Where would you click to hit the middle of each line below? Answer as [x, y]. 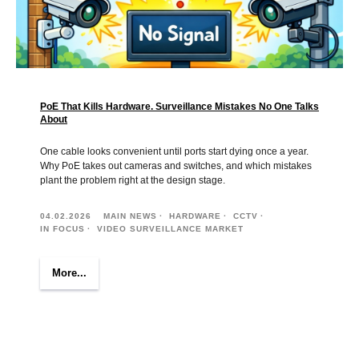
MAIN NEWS [130, 216]
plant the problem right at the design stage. [133, 180]
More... [69, 272]
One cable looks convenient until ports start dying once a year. [174, 151]
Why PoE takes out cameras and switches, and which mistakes [176, 165]
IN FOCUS [63, 228]
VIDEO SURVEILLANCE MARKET [170, 228]
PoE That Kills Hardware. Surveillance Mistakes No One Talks [179, 106]
